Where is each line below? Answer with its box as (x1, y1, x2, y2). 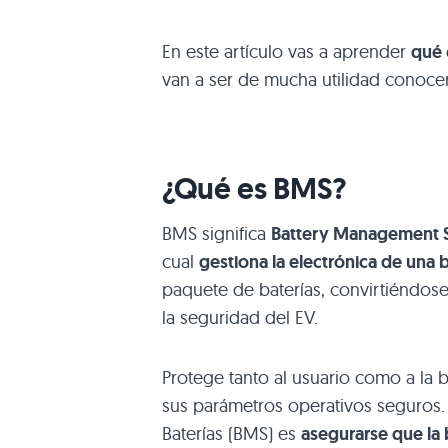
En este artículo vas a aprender (162, 39, 411, 63)
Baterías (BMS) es (162, 421, 301, 445)
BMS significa (162, 221, 271, 245)
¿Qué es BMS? (162, 168, 347, 208)
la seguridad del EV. (162, 305, 318, 329)
